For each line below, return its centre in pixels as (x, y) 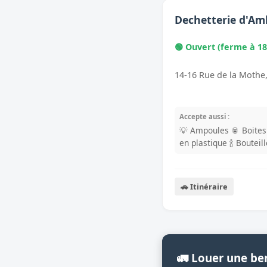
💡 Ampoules (204, 131)
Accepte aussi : (204, 117)
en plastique (203, 143)
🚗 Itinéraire (204, 187)
